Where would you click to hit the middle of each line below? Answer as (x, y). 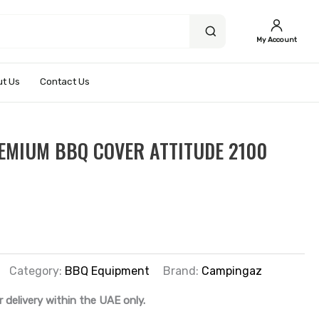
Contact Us (65, 81)
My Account (277, 40)
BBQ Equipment (108, 271)
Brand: (183, 271)
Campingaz (232, 271)
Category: (37, 271)
